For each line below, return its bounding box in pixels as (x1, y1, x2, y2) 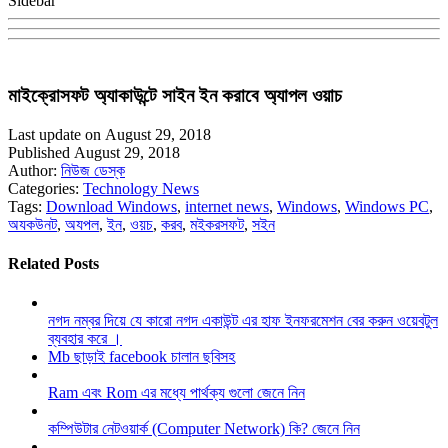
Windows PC (345, 197, 429, 215)
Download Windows (46, 197, 177, 215)
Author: (8, 161, 61, 179)
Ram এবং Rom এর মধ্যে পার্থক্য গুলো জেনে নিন (48, 384, 305, 402)
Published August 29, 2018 (8, 143, 180, 161)
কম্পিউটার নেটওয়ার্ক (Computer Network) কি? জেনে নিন (48, 420, 360, 438)
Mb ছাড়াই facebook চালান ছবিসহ (48, 348, 235, 366)
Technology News (83, 179, 199, 197)
